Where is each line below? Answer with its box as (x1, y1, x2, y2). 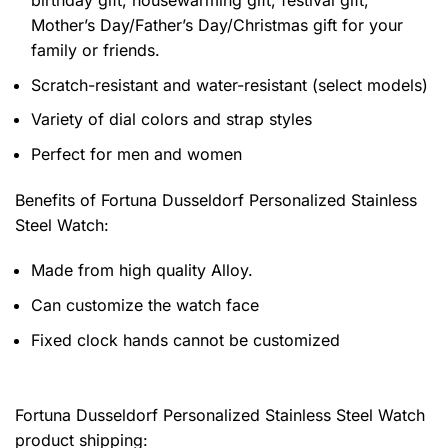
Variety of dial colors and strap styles (31, 109, 312, 130)
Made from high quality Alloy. (31, 260, 253, 281)
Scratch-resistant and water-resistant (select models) (31, 74, 428, 95)
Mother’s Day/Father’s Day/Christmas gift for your (31, 14, 403, 35)
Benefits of (15, 189, 101, 210)
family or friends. (31, 39, 160, 60)
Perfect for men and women (31, 143, 242, 164)
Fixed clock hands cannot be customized (31, 329, 340, 350)
